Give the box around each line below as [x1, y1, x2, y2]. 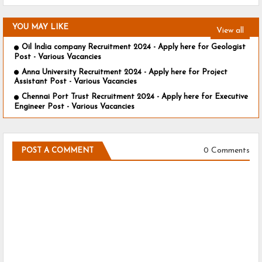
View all [216, 26, 244, 35]
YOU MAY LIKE [12, 23, 68, 32]
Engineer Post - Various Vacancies [14, 102, 135, 111]
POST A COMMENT [21, 146, 94, 154]
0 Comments [204, 146, 250, 156]
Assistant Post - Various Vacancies [14, 78, 137, 86]
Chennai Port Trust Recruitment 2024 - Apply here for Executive [22, 93, 248, 101]
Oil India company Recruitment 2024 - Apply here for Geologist [22, 43, 246, 51]
